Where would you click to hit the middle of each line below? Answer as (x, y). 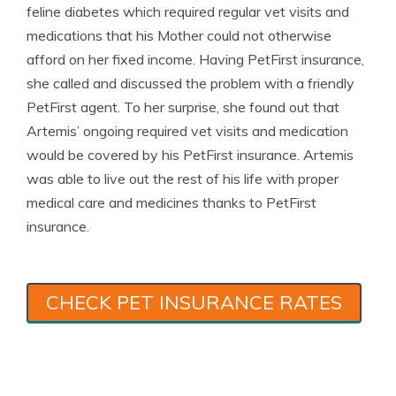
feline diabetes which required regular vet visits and (188, 11)
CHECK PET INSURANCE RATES (194, 302)
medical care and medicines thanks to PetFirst (171, 202)
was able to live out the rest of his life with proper (183, 178)
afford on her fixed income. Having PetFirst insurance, (195, 59)
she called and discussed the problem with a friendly (190, 83)
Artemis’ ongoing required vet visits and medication (187, 130)
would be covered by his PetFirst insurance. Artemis (190, 154)
